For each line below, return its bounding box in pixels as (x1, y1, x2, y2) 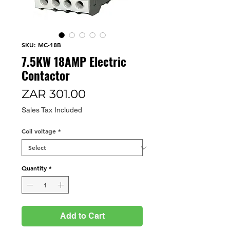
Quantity (22, 164, 47, 172)
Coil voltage (22, 127, 56, 136)
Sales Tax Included (22, 106, 82, 114)
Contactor (22, 67, 70, 85)
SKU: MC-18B (22, 41, 61, 49)
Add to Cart (60, 211, 105, 221)
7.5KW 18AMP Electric (22, 53, 126, 71)
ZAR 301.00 (22, 87, 86, 102)
